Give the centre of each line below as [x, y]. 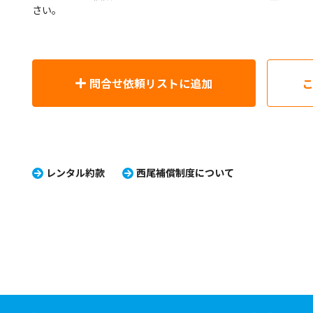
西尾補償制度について [185, 173]
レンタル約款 [75, 173]
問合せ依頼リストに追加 [151, 83]
